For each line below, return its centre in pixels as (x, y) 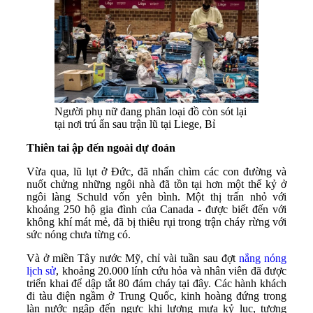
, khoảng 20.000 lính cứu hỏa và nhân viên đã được (172, 271)
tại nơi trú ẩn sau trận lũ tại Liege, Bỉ (135, 124)
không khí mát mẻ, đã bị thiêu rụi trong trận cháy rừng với (156, 222)
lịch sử (42, 271)
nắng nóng (263, 259)
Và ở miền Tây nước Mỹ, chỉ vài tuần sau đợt (133, 259)
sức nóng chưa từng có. (79, 235)
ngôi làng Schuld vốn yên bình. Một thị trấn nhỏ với (156, 197)
